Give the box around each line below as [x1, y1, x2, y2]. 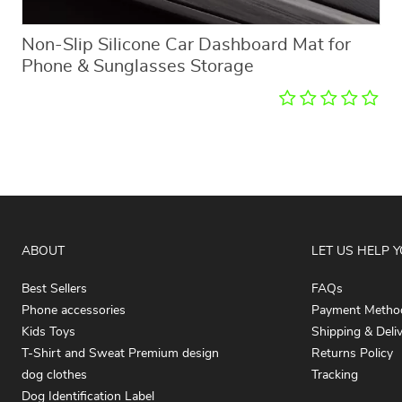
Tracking [310, 369, 358, 381]
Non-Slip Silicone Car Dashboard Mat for [22, 36, 351, 54]
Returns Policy [310, 347, 393, 360]
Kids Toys [22, 326, 75, 338]
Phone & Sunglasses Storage [22, 57, 254, 75]
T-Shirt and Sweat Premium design [22, 347, 219, 360]
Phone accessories [22, 304, 126, 317]
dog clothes [22, 369, 87, 381]
